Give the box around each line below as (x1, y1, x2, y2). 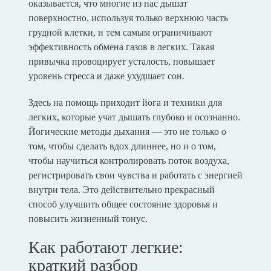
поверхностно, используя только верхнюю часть (28, 13, 228, 24)
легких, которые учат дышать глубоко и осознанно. (28, 112, 240, 123)
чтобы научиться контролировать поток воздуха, (28, 155, 229, 166)
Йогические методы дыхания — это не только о (28, 126, 226, 137)
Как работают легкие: (28, 238, 183, 257)
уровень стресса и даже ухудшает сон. (28, 71, 184, 82)
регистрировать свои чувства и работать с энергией (28, 170, 243, 181)
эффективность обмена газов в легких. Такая (28, 42, 214, 53)
